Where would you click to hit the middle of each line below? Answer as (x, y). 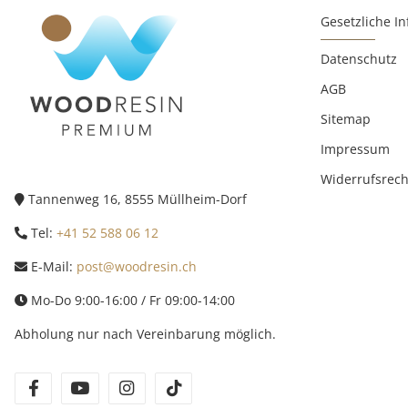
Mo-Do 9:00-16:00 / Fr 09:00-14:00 (131, 300)
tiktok (203, 388)
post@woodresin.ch (137, 266)
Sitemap (346, 118)
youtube (118, 388)
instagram (171, 388)
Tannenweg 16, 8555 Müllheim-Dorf (136, 199)
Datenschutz (359, 58)
